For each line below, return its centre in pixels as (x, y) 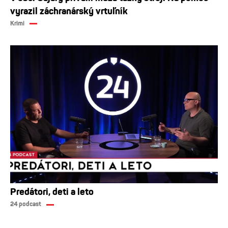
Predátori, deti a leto (52, 192)
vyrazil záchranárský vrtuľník (69, 11)
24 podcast (26, 204)
